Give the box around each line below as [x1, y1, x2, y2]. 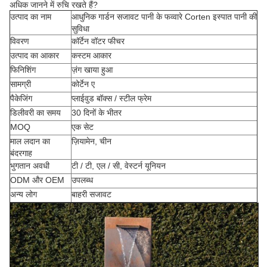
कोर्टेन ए [72, 79, 95, 89]
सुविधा [72, 24, 89, 33]
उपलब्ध [72, 175, 93, 185]
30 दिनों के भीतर [72, 108, 122, 117]
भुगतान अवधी [10, 161, 49, 170]
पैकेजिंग [10, 94, 32, 103]
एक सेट [72, 122, 94, 132]
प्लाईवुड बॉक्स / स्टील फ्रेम [72, 94, 151, 103]
